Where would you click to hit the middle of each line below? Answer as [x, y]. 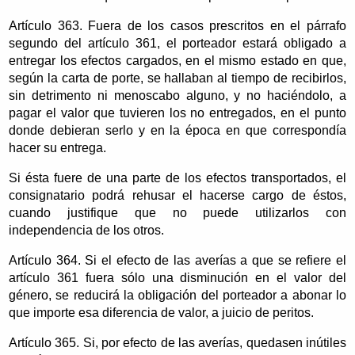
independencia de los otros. [87, 230]
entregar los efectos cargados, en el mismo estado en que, [177, 60]
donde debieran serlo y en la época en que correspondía [177, 130]
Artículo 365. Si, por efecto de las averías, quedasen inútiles [177, 342]
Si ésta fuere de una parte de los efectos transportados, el [177, 177]
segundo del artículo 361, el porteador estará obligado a [177, 43]
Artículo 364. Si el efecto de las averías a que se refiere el [177, 260]
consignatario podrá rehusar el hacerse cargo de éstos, [177, 195]
